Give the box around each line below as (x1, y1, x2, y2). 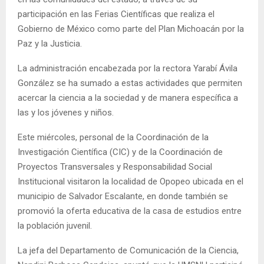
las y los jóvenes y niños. (18, 107, 114, 118)
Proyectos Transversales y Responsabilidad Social (18, 161, 212, 172)
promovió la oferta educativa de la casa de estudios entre (18, 205, 242, 216)
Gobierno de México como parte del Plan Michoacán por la (18, 23, 244, 34)
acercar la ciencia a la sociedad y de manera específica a (18, 92, 238, 103)
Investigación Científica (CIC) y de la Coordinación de (18, 146, 223, 157)
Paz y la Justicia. (18, 38, 82, 49)
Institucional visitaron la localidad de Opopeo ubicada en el (18, 176, 243, 187)
